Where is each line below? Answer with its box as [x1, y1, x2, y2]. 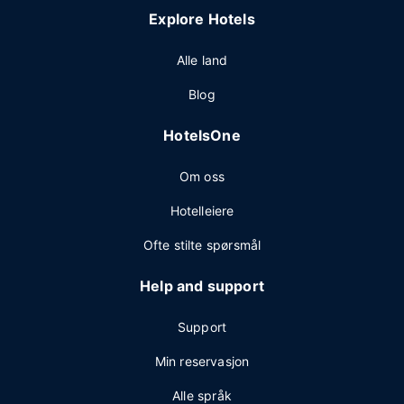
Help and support [140, 277, 264, 296]
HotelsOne [163, 126, 241, 145]
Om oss [179, 169, 225, 185]
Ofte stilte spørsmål [142, 237, 262, 253]
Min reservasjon [154, 353, 250, 370]
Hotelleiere [170, 203, 234, 219]
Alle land [176, 52, 228, 69]
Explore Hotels [149, 10, 255, 29]
